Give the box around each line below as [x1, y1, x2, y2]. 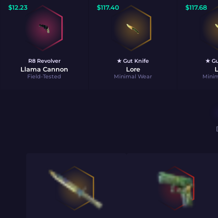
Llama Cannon [20, 65, 68, 73]
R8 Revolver [28, 57, 61, 64]
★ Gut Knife [117, 57, 149, 64]
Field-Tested [27, 73, 61, 80]
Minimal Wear [113, 73, 152, 80]
